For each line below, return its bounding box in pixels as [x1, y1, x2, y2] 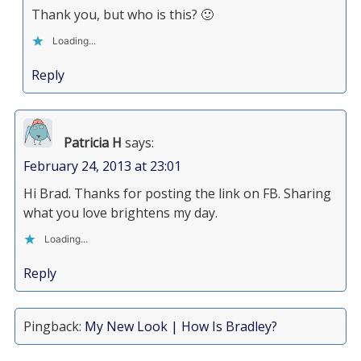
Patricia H [63, 134, 122, 151]
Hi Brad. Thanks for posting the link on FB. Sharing [23, 185, 331, 202]
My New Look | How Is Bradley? [84, 317, 277, 335]
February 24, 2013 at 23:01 [23, 157, 181, 175]
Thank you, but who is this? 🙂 [31, 6, 214, 23]
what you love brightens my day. [23, 204, 218, 222]
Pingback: [23, 317, 85, 335]
